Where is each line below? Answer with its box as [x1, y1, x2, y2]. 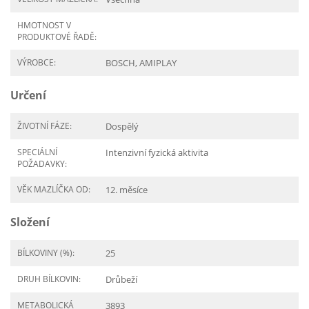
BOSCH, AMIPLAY [106, 57, 177, 69]
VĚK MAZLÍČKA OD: [17, 183, 90, 195]
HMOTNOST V [17, 19, 71, 31]
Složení [10, 215, 50, 230]
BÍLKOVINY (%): [17, 247, 74, 259]
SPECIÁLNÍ [17, 146, 57, 158]
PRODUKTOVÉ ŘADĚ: [17, 31, 97, 43]
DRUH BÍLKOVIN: [17, 273, 81, 285]
